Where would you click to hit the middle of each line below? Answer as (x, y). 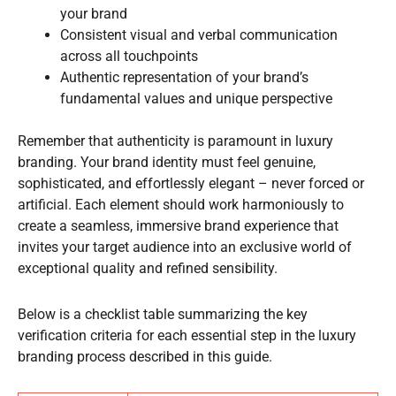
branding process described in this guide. (145, 356)
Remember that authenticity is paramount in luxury (175, 141)
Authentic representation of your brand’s (184, 77)
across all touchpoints (129, 56)
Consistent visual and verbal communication (199, 34)
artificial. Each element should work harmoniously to (181, 204)
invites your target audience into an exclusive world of (185, 247)
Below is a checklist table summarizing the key (163, 314)
